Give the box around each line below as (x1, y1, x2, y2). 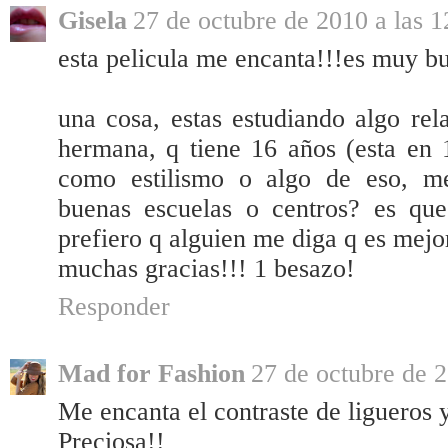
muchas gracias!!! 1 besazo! (58, 254, 355, 284)
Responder (58, 292, 170, 322)
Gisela (58, 6, 127, 36)
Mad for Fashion (58, 359, 245, 389)
